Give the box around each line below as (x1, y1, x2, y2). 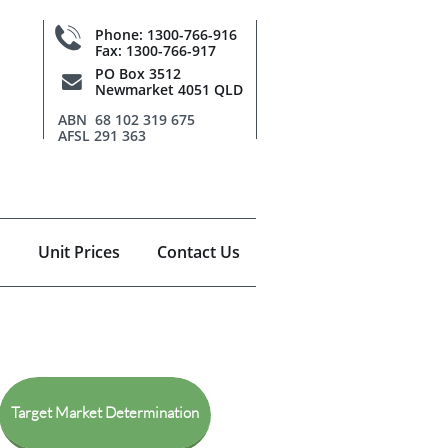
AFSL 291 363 (58, 126, 146, 145)
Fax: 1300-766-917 (95, 41, 216, 60)
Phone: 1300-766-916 (95, 25, 237, 44)
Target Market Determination (11, 403, 199, 422)
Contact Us (157, 240, 240, 263)
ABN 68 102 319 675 (58, 110, 195, 129)
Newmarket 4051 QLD (95, 80, 243, 99)
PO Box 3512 (95, 64, 181, 83)
